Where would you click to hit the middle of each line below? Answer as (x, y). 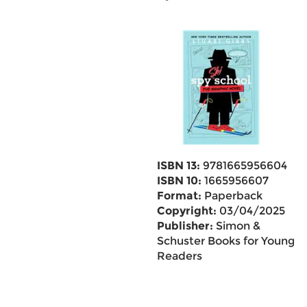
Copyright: (186, 211)
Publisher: (185, 226)
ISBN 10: (179, 181)
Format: (179, 196)
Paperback (232, 196)
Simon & (236, 226)
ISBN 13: (178, 165)
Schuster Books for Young (225, 241)
